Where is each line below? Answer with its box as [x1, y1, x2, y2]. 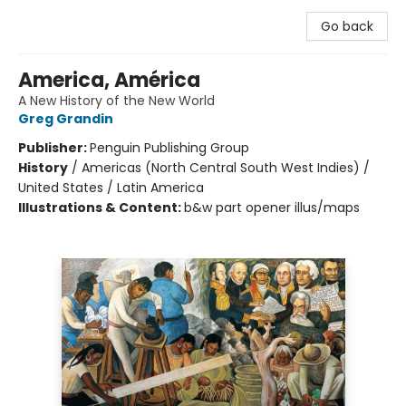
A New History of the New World [18, 92, 215, 110]
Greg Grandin [18, 110, 113, 128]
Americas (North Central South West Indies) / [82, 159, 370, 177]
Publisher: [18, 139, 90, 157]
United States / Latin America [18, 179, 204, 197]
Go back [321, 17, 373, 35]
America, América [18, 66, 200, 94]
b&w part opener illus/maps [184, 198, 360, 217]
